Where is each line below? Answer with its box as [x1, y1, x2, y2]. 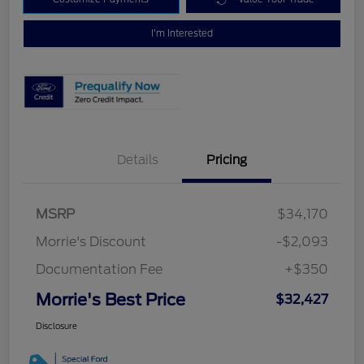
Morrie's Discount [36, 234, 146, 250]
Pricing [206, 153, 247, 168]
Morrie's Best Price [36, 290, 185, 310]
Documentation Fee [36, 262, 162, 278]
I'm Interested [151, 28, 213, 40]
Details [116, 153, 158, 168]
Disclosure [36, 321, 77, 331]
